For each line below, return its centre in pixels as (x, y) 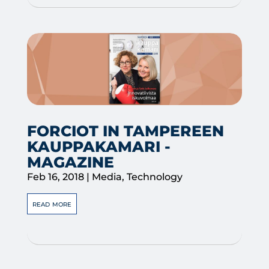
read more (52, 203)
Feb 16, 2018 (55, 177)
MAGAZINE (70, 162)
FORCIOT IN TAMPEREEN (125, 131)
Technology (154, 177)
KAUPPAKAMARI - (98, 146)
